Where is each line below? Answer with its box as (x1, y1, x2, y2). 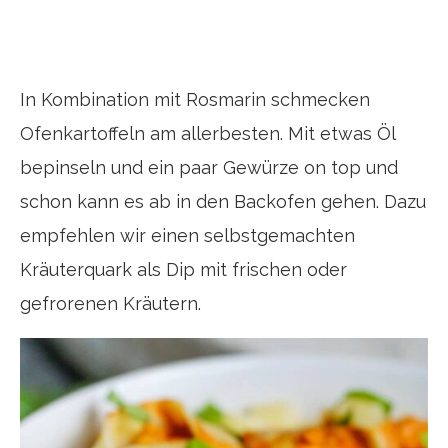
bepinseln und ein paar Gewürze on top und (20, 157, 398, 178)
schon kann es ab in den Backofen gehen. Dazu (20, 191, 426, 212)
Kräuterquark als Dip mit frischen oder (20, 259, 347, 280)
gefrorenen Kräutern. (20, 293, 201, 314)
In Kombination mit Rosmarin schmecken (20, 89, 370, 110)
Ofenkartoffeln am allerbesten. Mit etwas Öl (20, 123, 395, 144)
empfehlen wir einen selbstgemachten (20, 225, 355, 246)
